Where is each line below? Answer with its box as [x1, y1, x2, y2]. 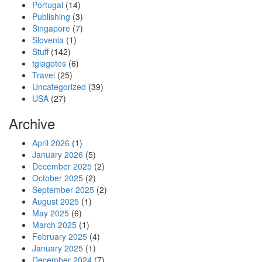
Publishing [32, 11, 70, 22]
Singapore [32, 22, 70, 34]
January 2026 [32, 149, 83, 160]
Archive [9, 113, 55, 133]
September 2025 [32, 184, 94, 195]
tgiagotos [32, 57, 66, 69]
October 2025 [32, 172, 83, 184]
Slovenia [32, 34, 64, 46]
